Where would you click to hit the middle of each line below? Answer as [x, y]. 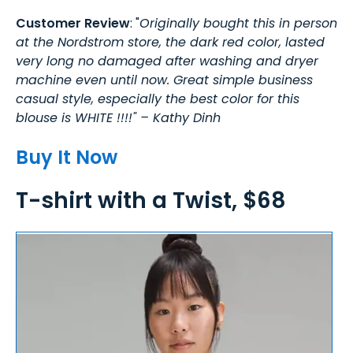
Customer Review [73, 23]
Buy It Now [67, 157]
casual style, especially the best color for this [158, 98]
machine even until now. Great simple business [164, 80]
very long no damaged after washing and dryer [167, 61]
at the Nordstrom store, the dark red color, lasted [170, 42]
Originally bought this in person [238, 23]
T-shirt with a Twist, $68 [151, 200]
